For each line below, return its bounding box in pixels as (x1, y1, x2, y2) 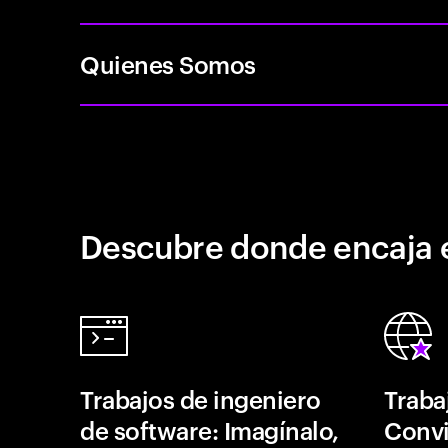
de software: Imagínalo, (80, 414, 339, 446)
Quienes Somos (80, 48, 256, 80)
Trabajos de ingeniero (80, 383, 321, 415)
